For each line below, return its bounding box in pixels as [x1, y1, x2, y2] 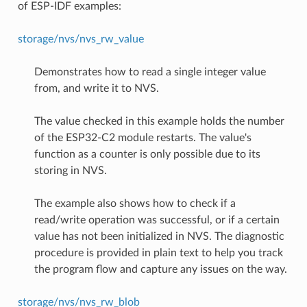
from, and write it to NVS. [34, 82, 159, 94]
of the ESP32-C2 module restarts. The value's [34, 132, 251, 143]
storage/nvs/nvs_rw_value [17, 33, 144, 45]
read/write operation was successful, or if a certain [34, 214, 280, 225]
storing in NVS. [34, 164, 107, 176]
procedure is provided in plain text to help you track [34, 247, 283, 258]
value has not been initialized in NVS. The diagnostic [34, 230, 284, 242]
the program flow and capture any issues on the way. [34, 263, 287, 275]
